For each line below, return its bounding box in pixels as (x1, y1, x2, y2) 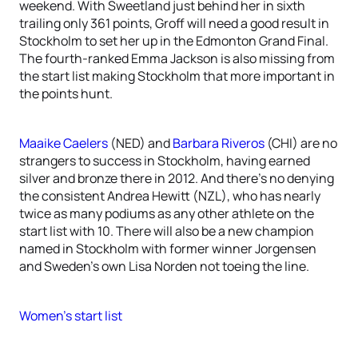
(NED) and (108, 134, 173, 152)
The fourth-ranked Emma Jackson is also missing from (19, 50, 335, 67)
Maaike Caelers (19, 134, 108, 152)
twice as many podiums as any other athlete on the (19, 205, 314, 222)
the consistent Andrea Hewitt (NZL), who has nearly (19, 187, 320, 205)
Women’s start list (19, 307, 122, 324)
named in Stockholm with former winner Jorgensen (19, 240, 316, 257)
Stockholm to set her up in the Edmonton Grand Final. (19, 32, 328, 50)
